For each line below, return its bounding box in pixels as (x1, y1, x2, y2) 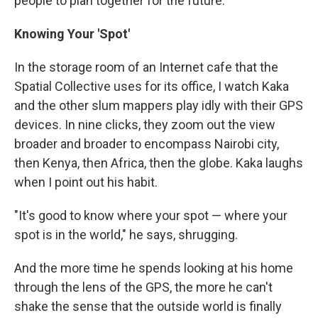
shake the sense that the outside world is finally (14, 298, 282, 314)
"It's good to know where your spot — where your (14, 207, 287, 223)
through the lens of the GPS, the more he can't (14, 279, 273, 295)
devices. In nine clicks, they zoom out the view (14, 116, 275, 132)
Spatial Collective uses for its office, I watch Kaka (14, 78, 289, 94)
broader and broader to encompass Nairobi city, (14, 136, 279, 151)
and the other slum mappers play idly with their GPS (14, 97, 303, 113)
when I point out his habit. (14, 174, 158, 190)
